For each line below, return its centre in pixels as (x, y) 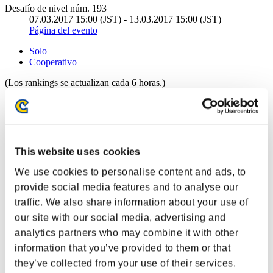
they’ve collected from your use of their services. (125, 263)
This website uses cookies (78, 152)
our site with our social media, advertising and (120, 218)
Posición (21, 130)
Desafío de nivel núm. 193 (56, 8)
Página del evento (63, 30)
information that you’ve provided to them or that (122, 248)
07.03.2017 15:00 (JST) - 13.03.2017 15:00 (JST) (125, 19)
